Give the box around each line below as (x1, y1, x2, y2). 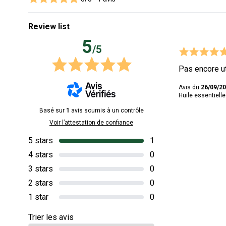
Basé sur (39, 106, 66, 114)
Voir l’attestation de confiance (49, 119, 133, 126)
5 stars (28, 135, 53, 145)
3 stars (28, 163, 53, 174)
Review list (28, 21, 70, 31)
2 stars (28, 178, 53, 188)
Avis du (179, 83, 201, 91)
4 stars (28, 149, 53, 159)
